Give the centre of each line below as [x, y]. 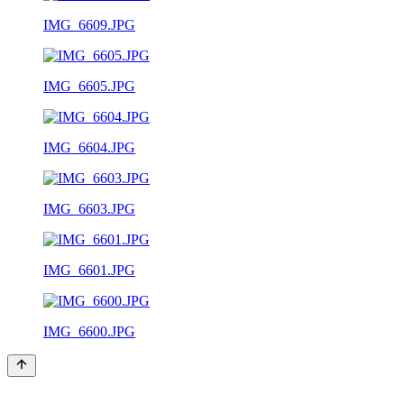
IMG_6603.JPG [89, 208]
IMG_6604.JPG [89, 147]
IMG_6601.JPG [89, 270]
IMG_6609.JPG [89, 24]
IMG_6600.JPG [89, 331]
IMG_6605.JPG [89, 86]
